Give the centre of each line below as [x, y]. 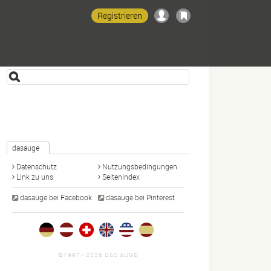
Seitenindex [121, 177]
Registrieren [120, 15]
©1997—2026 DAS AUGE [98, 255]
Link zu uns [35, 177]
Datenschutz [37, 166]
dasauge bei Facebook [56, 197]
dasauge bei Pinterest [140, 197]
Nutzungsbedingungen [140, 166]
